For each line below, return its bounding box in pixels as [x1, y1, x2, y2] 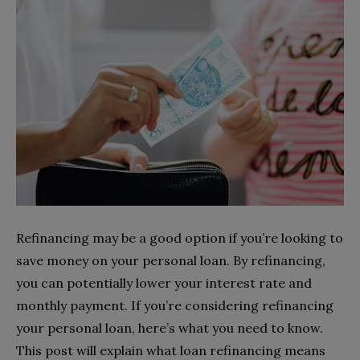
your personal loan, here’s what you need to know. [16, 320, 323, 337]
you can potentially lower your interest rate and [16, 275, 312, 292]
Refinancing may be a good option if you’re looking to [16, 230, 343, 247]
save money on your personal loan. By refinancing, [16, 252, 325, 269]
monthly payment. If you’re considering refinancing [16, 297, 333, 314]
